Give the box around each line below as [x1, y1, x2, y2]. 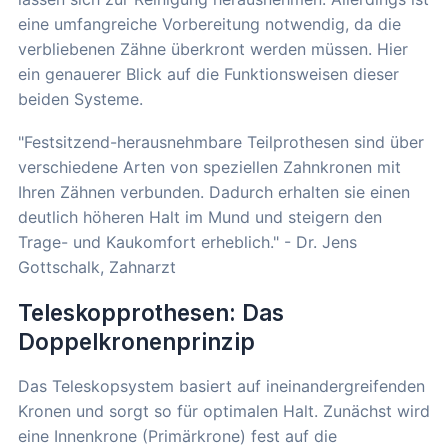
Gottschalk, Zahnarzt [18, 256, 176, 277]
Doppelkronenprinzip [18, 327, 255, 355]
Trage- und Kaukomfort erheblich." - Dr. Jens [18, 231, 357, 252]
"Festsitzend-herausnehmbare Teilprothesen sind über [18, 131, 424, 152]
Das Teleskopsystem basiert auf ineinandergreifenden [18, 375, 425, 396]
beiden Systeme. [18, 88, 143, 109]
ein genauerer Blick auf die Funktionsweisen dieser [18, 63, 399, 84]
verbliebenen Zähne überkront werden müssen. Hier [18, 38, 408, 59]
